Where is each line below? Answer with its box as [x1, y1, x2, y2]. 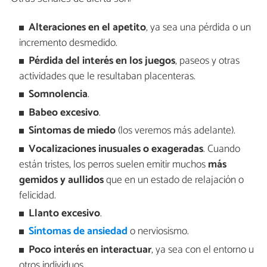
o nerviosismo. [128, 223, 190, 241]
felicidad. [18, 187, 56, 204]
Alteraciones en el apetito [29, 18, 147, 36]
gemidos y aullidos [18, 171, 104, 189]
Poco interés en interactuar [29, 241, 152, 259]
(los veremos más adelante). [116, 122, 236, 140]
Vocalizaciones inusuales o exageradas [29, 140, 204, 158]
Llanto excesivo [29, 204, 101, 222]
